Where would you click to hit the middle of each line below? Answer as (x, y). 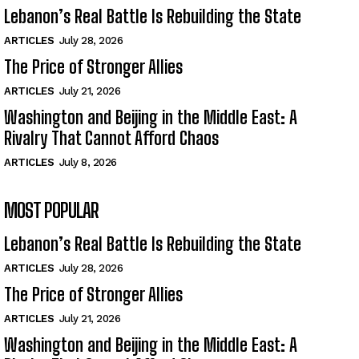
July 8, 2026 (88, 162)
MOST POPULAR (51, 210)
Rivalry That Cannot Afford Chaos (111, 138)
